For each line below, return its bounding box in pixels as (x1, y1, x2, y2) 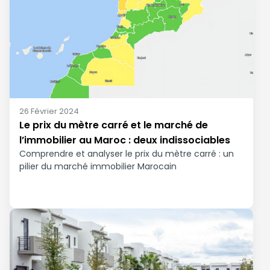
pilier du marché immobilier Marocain (19, 160, 177, 172)
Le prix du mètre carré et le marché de (19, 118, 208, 132)
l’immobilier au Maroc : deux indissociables (19, 133, 230, 147)
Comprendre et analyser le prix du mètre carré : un (19, 148, 234, 160)
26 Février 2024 (19, 105, 79, 117)
